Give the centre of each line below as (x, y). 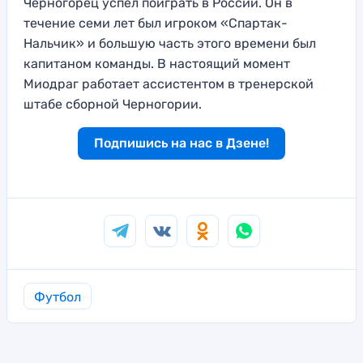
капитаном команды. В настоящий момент (157, 64)
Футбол (58, 297)
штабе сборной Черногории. (113, 105)
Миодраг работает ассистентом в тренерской (169, 84)
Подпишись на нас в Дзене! (181, 143)
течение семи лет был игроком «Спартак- (156, 23)
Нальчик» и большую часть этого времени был (170, 44)
